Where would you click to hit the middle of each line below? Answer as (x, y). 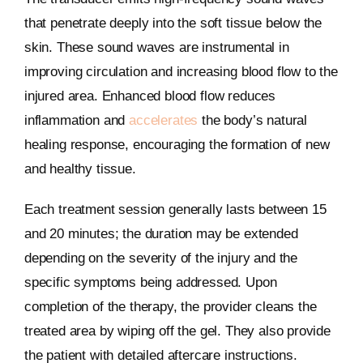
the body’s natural (253, 120)
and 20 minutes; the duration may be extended (161, 233)
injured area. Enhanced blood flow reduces (150, 96)
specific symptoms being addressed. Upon (150, 282)
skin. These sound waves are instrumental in (156, 47)
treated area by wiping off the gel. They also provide (177, 331)
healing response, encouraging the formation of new (177, 144)
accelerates (164, 120)
